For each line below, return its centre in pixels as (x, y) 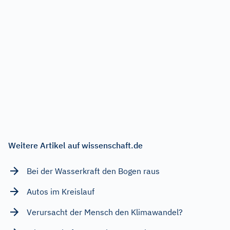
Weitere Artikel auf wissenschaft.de (75, 145)
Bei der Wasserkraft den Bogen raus (93, 171)
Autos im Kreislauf (61, 191)
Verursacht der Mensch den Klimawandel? (105, 212)
